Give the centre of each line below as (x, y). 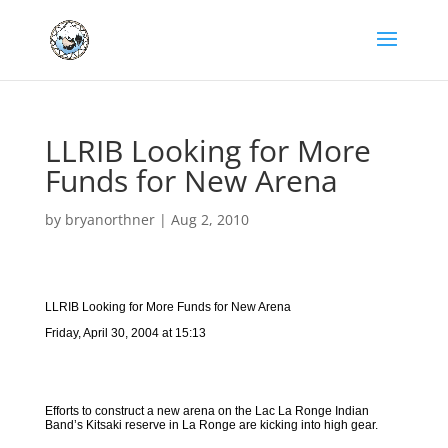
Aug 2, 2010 (209, 219)
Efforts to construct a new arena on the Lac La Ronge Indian (206, 411)
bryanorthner (109, 219)
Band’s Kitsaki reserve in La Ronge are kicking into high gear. (211, 425)
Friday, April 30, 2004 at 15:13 (125, 333)
